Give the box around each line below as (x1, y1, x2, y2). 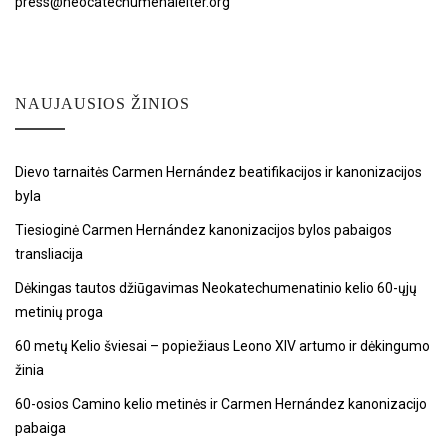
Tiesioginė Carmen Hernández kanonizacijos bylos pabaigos (15, 221, 392, 238)
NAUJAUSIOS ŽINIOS (15, 94, 190, 112)
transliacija (15, 245, 83, 262)
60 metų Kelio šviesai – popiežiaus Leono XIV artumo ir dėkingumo (15, 337, 430, 354)
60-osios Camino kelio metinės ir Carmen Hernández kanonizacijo (15, 395, 427, 412)
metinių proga (15, 303, 103, 320)
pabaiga (15, 419, 66, 436)
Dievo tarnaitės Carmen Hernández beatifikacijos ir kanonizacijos (15, 163, 422, 180)
